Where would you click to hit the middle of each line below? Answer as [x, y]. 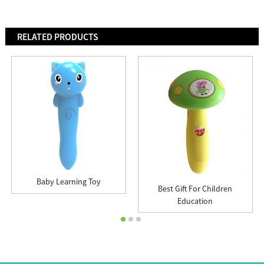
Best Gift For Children [195, 188]
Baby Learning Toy [68, 181]
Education [195, 201]
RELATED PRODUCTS [57, 36]
